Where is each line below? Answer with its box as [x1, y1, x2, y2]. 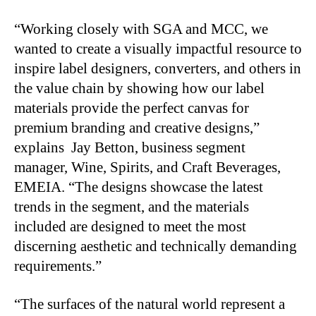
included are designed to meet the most [14, 217, 246, 235]
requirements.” [14, 257, 102, 274]
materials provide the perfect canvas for [14, 99, 249, 116]
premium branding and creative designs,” [14, 119, 260, 136]
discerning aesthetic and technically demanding [14, 237, 297, 255]
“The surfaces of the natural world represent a [14, 295, 285, 312]
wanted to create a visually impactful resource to [14, 39, 302, 57]
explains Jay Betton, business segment [14, 138, 245, 156]
